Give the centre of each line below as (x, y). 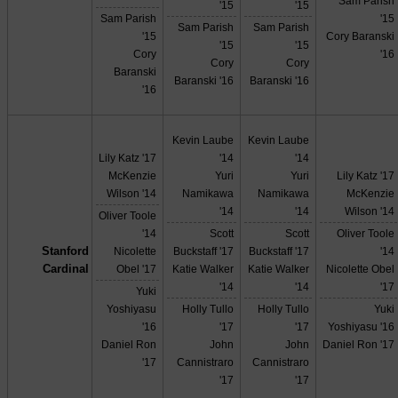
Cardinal (65, 269)
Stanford (65, 251)
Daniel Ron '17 (359, 345)
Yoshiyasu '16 (362, 327)
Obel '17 (137, 269)
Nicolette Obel (361, 269)
